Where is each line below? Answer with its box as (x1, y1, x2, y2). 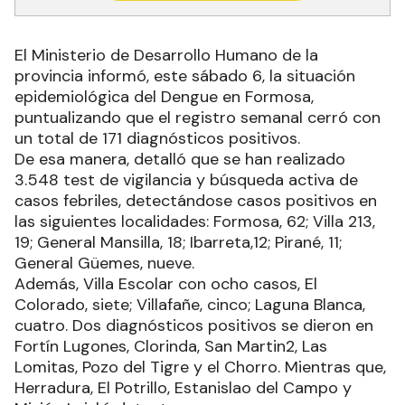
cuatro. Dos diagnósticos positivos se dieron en (14, 315, 373, 336)
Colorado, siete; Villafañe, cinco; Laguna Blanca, (14, 294, 365, 316)
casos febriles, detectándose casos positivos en (14, 190, 377, 212)
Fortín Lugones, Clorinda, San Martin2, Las (14, 335, 327, 357)
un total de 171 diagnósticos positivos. (14, 127, 305, 149)
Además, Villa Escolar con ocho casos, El (14, 273, 317, 295)
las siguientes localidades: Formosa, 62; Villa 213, (14, 211, 375, 232)
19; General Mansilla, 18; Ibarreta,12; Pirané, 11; (14, 231, 342, 253)
